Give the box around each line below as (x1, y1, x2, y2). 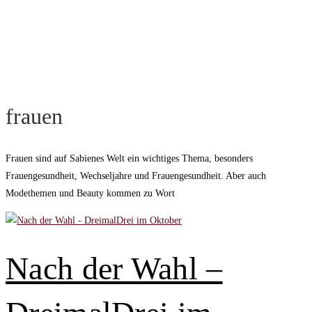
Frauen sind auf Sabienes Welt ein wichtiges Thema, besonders (6, 153, 253, 164)
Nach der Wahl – (6, 250, 223, 286)
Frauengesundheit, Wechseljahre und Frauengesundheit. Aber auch (6, 171, 266, 182)
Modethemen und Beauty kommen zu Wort (6, 188, 175, 199)
